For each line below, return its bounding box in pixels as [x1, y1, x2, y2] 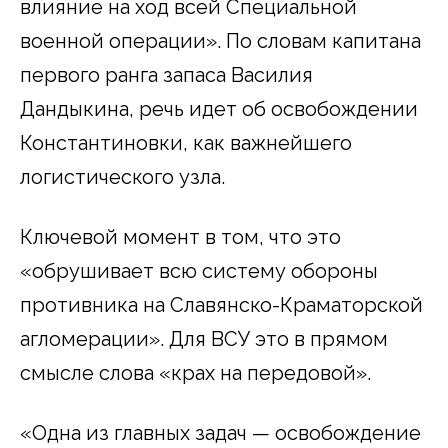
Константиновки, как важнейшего [20, 130, 352, 155]
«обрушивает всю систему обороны [20, 258, 378, 283]
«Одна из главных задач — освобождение [20, 420, 421, 445]
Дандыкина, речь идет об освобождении [20, 96, 418, 121]
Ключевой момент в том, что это [20, 224, 341, 249]
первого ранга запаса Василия [20, 62, 313, 87]
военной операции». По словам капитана [20, 28, 421, 53]
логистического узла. [20, 164, 225, 189]
